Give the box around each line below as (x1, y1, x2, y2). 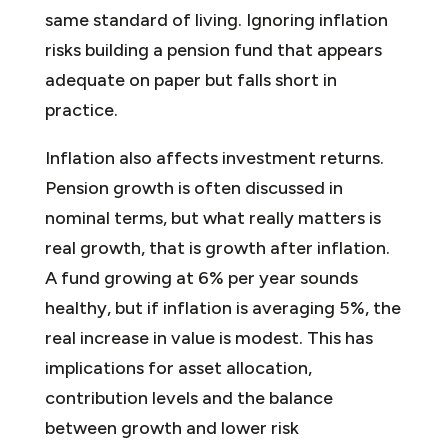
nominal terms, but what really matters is (44, 206, 381, 229)
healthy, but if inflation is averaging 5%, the (44, 296, 401, 319)
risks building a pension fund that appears (44, 38, 382, 61)
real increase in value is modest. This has (44, 326, 373, 349)
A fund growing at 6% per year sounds (44, 266, 358, 289)
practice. (44, 98, 118, 121)
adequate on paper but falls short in (44, 68, 337, 91)
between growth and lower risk (44, 416, 299, 439)
